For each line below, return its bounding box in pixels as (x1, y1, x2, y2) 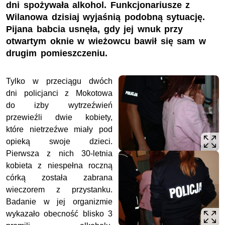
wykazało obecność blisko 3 (6, 209, 113, 218)
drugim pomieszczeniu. (6, 48, 107, 59)
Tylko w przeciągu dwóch (6, 77, 113, 86)
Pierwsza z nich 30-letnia (6, 149, 113, 158)
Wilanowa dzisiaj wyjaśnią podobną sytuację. (6, 12, 205, 23)
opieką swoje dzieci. (6, 137, 113, 146)
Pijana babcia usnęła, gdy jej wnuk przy (6, 24, 183, 35)
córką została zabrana (6, 173, 113, 182)
